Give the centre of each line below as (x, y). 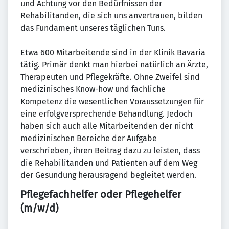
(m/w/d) (39, 208)
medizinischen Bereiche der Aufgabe (89, 139)
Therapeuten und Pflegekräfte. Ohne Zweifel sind (110, 77)
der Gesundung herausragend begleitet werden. (108, 175)
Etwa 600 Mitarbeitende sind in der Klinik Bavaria (113, 53)
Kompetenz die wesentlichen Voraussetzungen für (112, 102)
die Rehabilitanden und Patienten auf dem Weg (109, 163)
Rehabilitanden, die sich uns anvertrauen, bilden (111, 16)
